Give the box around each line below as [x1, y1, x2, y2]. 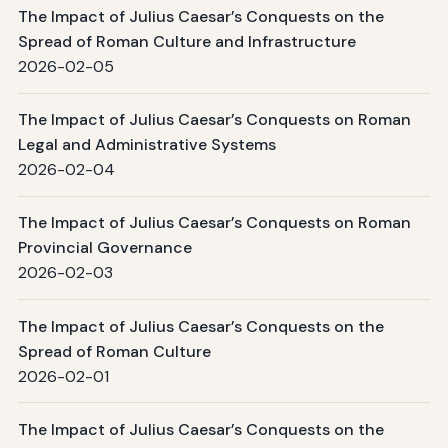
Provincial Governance [17, 237, 192, 259]
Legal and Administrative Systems [17, 134, 276, 156]
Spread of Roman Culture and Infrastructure [17, 30, 356, 52]
